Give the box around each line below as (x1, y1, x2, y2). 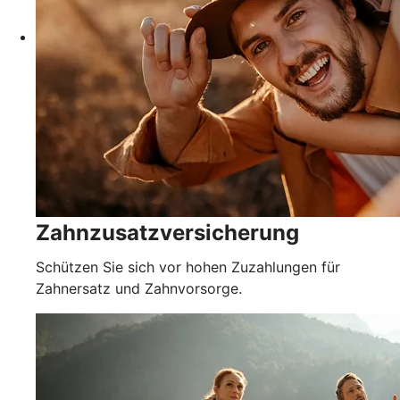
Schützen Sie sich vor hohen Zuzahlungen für (36, 257, 340, 276)
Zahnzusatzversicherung (36, 219, 299, 246)
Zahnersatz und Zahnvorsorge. (36, 279, 242, 297)
